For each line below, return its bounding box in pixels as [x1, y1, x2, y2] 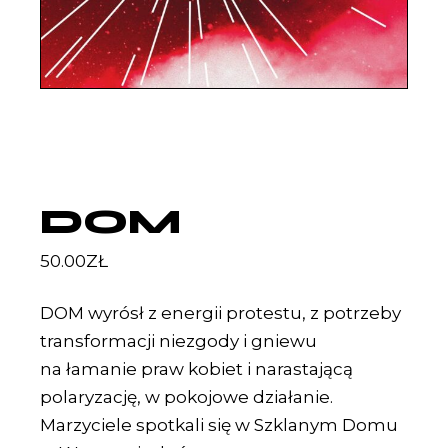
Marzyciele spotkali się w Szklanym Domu [40, 415, 399, 436]
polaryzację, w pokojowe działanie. [40, 387, 334, 408]
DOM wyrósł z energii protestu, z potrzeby [40, 303, 402, 324]
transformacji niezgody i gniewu [40, 331, 318, 352]
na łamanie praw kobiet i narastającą [40, 359, 354, 380]
